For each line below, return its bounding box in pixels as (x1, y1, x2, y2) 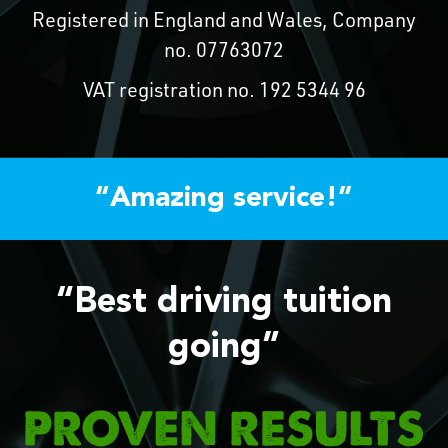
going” (168, 329, 280, 365)
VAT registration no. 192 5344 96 (82, 82, 366, 103)
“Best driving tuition (56, 284, 392, 320)
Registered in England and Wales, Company (32, 12, 416, 33)
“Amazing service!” (95, 184, 353, 213)
